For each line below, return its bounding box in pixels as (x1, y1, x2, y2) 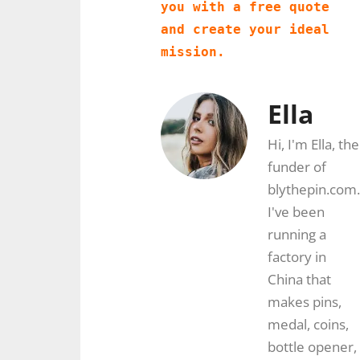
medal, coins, (268, 314, 349, 333)
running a (268, 224, 326, 243)
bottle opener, (268, 337, 357, 356)
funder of (268, 157, 326, 176)
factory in (268, 247, 326, 266)
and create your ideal (161, 21, 329, 37)
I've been (268, 202, 325, 221)
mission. (161, 43, 225, 59)
